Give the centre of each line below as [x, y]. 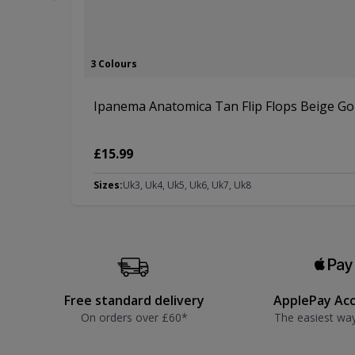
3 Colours [114, 64]
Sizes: [108, 185]
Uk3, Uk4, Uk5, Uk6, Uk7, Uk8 [187, 185]
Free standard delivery [135, 301]
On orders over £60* [135, 318]
